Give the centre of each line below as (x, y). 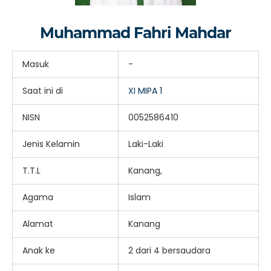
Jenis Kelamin (51, 144)
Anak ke (39, 250)
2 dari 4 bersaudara (169, 250)
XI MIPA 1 (145, 90)
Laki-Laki (146, 144)
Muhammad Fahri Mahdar (135, 32)
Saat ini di (43, 90)
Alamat (38, 224)
